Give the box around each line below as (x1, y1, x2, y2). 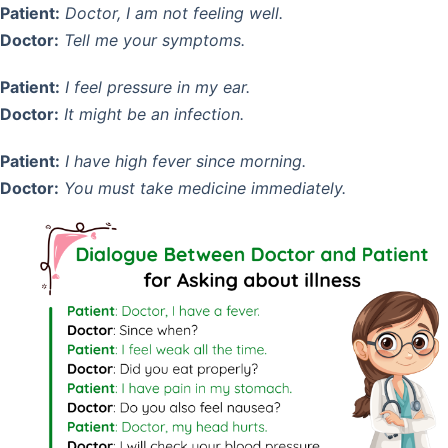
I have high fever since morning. (65, 151, 306, 172)
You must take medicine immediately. (64, 178, 346, 199)
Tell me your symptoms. (64, 30, 245, 51)
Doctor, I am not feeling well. (65, 3, 283, 24)
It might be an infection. (64, 104, 244, 125)
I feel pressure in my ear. (65, 77, 250, 98)
